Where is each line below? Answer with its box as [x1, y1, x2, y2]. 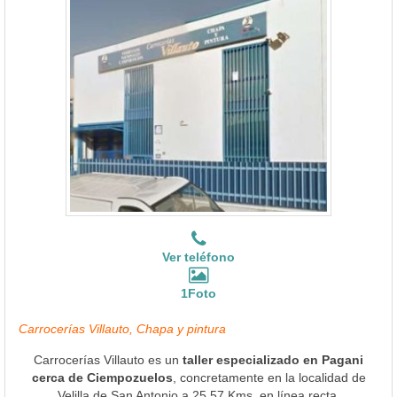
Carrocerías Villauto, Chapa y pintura [19, 321, 226, 336]
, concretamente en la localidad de [172, 370, 366, 385]
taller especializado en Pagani [183, 352, 363, 367]
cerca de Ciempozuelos [31, 370, 173, 385]
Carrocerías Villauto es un [34, 352, 183, 367]
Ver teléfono [162, 249, 235, 264]
